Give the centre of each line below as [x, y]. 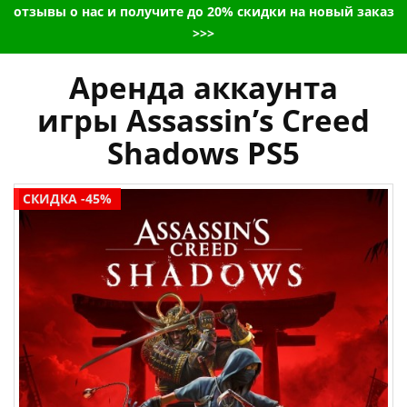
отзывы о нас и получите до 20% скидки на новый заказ [203, 12]
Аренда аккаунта [203, 88]
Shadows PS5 [203, 154]
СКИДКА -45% [67, 199]
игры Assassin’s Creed [203, 121]
